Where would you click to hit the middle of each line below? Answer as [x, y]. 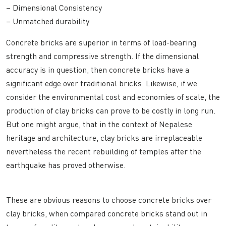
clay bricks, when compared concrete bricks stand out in [107, 214]
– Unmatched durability [48, 21]
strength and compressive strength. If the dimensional [102, 56]
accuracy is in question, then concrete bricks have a [98, 70]
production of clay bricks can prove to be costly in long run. [111, 111]
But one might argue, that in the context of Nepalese [99, 124]
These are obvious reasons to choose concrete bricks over [109, 200]
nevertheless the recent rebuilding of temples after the [104, 152]
